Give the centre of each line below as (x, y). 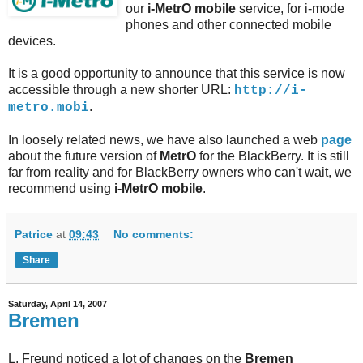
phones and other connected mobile (228, 24)
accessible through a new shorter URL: (121, 89)
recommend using (61, 188)
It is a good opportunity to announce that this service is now (177, 73)
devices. (32, 41)
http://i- (271, 90)
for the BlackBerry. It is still (273, 156)
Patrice (34, 234)
